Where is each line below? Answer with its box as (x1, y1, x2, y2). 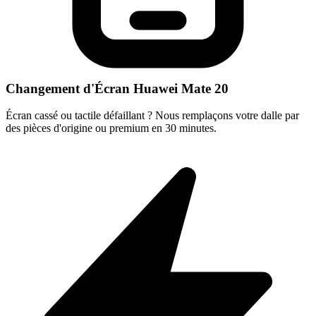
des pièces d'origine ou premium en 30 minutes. (6, 122, 217, 135)
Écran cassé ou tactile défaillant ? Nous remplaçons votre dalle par (6, 109, 299, 122)
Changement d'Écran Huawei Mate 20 (6, 80, 229, 96)
